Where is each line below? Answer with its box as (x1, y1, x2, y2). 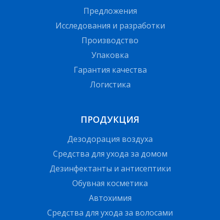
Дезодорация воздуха (67, 134, 153, 145)
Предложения (83, 5, 137, 17)
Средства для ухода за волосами (47, 207, 173, 219)
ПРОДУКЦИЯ (81, 113, 139, 126)
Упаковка (91, 50, 129, 61)
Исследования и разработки (55, 20, 165, 31)
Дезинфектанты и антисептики (49, 163, 171, 174)
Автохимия (88, 192, 132, 204)
